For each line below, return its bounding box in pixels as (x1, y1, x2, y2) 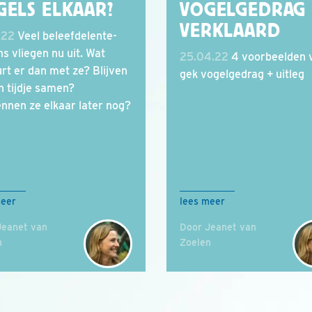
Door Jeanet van (180, 221, 256, 233)
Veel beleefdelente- (15, 29, 117, 42)
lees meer (180, 196, 225, 207)
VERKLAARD (180, 20, 281, 41)
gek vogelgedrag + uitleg (180, 68, 304, 81)
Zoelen (180, 237, 211, 248)
